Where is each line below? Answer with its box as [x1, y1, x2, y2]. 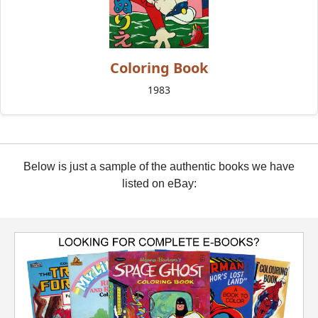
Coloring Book [110, 58, 208, 78]
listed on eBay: [121, 177, 197, 190]
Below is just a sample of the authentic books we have [23, 160, 295, 173]
